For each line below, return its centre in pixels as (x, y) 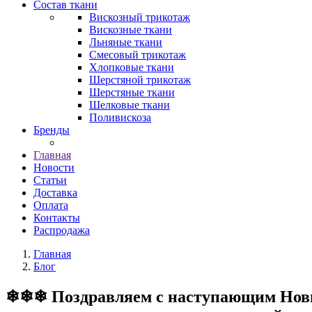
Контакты (57, 218)
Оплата (51, 205)
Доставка (55, 193)
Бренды (52, 130)
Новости (54, 167)
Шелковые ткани (130, 105)
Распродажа (62, 230)
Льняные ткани (126, 42)
